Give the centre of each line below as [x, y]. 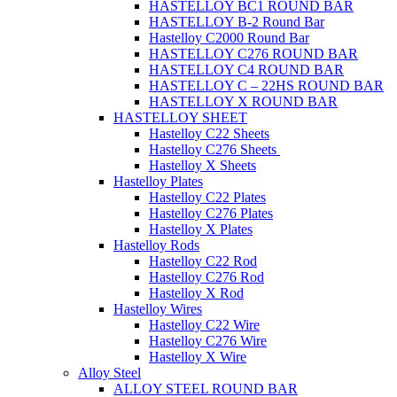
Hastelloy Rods [156, 245]
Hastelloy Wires [158, 309]
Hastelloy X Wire [198, 357]
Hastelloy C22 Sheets [209, 133]
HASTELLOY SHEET [180, 117]
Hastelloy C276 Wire [208, 341]
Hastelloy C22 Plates [207, 197]
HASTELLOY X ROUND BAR [243, 101]
